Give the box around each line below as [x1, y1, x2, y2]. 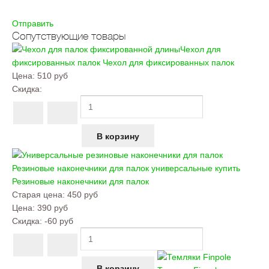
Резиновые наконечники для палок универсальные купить [12, 163, 240, 173]
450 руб [67, 189, 98, 199]
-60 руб [44, 216, 73, 226]
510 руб [37, 70, 68, 80]
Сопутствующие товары [12, 29, 125, 42]
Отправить [12, 18, 53, 28]
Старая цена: [12, 189, 67, 199]
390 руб [37, 202, 68, 213]
